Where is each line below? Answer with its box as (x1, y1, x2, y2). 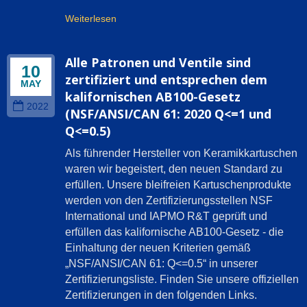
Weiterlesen (65, 13, 116, 25)
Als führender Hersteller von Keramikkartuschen (65, 147, 297, 160)
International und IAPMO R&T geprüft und (65, 210, 267, 223)
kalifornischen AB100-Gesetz (65, 88, 241, 106)
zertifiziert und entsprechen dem (65, 71, 267, 88)
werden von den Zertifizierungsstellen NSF (65, 195, 273, 207)
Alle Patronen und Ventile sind (65, 54, 251, 71)
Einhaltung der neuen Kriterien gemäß (65, 242, 251, 254)
